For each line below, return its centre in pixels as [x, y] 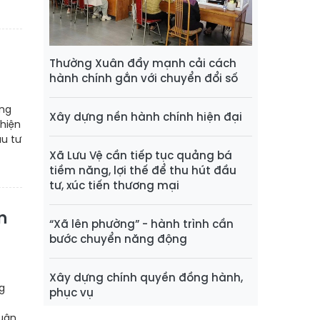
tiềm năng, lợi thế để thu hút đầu [143, 171]
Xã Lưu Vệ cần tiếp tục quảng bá [141, 156]
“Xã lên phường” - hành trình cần [141, 224]
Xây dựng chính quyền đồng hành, [146, 278]
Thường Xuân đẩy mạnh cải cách [143, 64]
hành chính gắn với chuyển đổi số [144, 79]
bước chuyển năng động [118, 239]
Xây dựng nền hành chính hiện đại [146, 117]
